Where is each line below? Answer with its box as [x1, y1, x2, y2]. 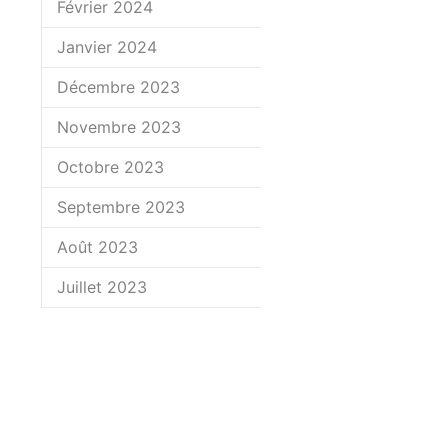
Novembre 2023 [57, 117, 181, 137]
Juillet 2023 [57, 277, 147, 297]
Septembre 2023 [57, 197, 185, 217]
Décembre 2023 [57, 77, 180, 97]
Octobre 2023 [57, 157, 164, 177]
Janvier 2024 [57, 37, 157, 57]
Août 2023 [57, 237, 138, 257]
